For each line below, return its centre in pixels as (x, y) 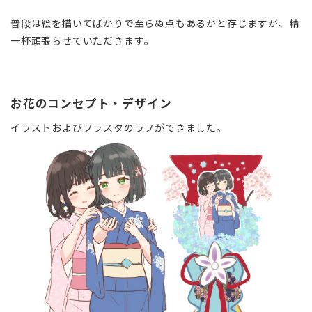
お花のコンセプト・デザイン (91, 103)
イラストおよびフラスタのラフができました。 (119, 127)
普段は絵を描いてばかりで (72, 23)
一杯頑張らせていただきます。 (83, 40)
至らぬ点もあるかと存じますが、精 (217, 23)
